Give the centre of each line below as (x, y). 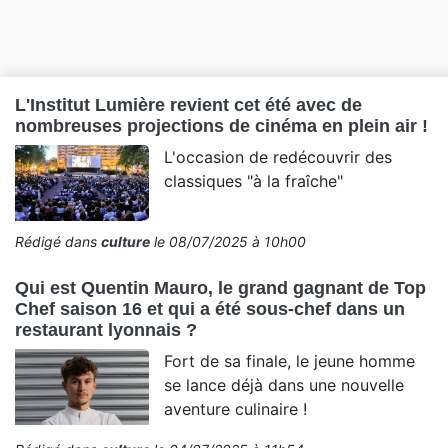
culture (125, 241)
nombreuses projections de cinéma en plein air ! (221, 126)
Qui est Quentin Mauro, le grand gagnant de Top (220, 287)
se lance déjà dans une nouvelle (284, 384)
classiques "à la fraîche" (254, 181)
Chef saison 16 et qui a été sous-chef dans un (210, 308)
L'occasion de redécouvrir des (278, 157)
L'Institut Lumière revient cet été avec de (188, 105)
